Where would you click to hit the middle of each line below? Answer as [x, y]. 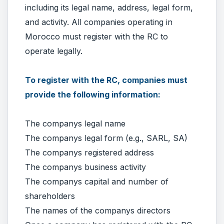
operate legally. [54, 51]
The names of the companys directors [98, 210]
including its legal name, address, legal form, [109, 7]
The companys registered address [89, 152]
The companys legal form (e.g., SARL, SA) [106, 138]
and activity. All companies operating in [99, 22]
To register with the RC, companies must [106, 80]
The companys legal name [75, 123]
